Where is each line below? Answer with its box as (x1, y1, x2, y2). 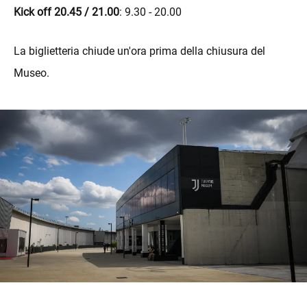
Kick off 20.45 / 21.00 (14, 5, 119, 19)
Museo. (14, 66, 49, 79)
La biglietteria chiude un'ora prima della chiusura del (14, 44, 265, 58)
